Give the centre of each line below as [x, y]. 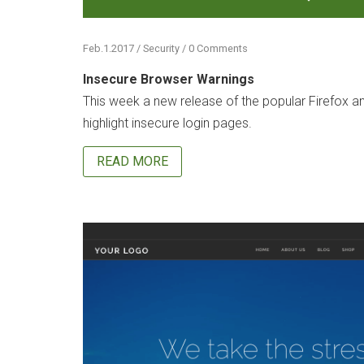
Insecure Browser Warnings [169, 80]
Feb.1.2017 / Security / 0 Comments [165, 48]
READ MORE [132, 161]
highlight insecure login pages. [167, 123]
